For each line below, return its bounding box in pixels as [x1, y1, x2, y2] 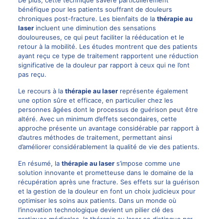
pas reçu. [18, 70, 46, 78]
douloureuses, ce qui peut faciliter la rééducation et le [18, 33, 184, 41]
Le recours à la [18, 87, 65, 95]
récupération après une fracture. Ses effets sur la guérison [18, 177, 199, 186]
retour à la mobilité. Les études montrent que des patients [18, 42, 197, 50]
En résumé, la [18, 159, 62, 167]
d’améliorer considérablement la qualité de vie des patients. [18, 142, 199, 151]
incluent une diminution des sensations [33, 23, 156, 32]
